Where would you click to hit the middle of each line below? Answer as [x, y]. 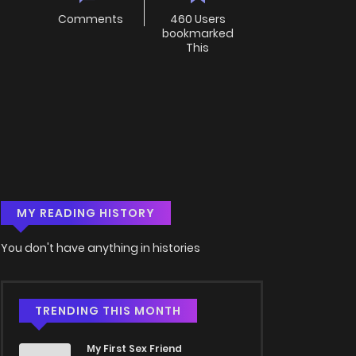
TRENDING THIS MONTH [108, 311]
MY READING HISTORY [86, 213]
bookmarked [197, 34]
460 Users [197, 19]
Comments [91, 19]
